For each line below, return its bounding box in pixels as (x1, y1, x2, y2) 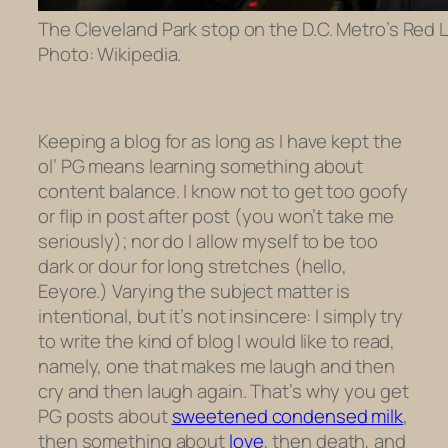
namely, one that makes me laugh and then (38, 353, 395, 380)
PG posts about (38, 403, 172, 430)
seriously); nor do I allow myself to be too (38, 228, 378, 255)
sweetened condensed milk (171, 403, 404, 430)
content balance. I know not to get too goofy (38, 178, 408, 205)
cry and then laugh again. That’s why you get (38, 378, 409, 405)
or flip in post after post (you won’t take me (38, 203, 394, 230)
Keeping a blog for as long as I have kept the (38, 128, 402, 155)
